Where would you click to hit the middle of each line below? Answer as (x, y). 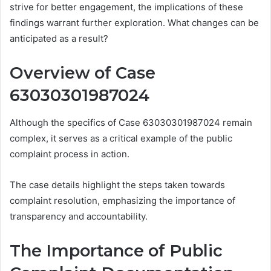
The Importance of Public (116, 250)
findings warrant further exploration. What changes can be (134, 23)
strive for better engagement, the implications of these (126, 7)
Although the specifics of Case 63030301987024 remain (131, 122)
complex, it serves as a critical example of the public (121, 138)
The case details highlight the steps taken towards (117, 184)
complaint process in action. (70, 154)
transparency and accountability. (79, 216)
